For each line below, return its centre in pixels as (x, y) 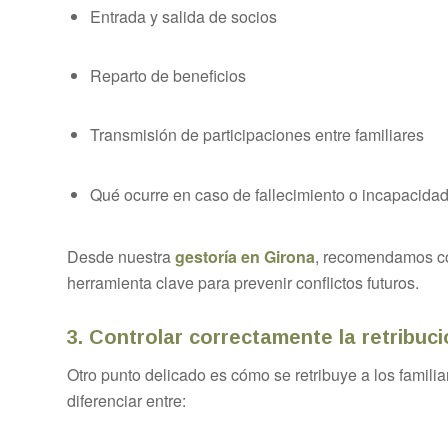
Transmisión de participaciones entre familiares (257, 135)
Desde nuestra (121, 257)
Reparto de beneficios (168, 76)
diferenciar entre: (126, 400)
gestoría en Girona (245, 257)
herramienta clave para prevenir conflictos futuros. (243, 283)
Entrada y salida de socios (183, 17)
